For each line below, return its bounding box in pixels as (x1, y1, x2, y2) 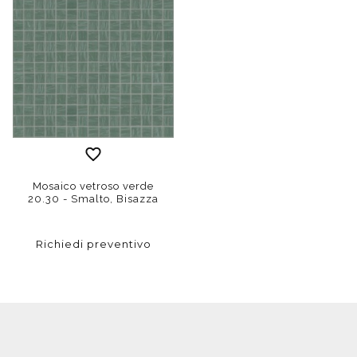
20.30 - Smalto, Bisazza (28, 192, 159, 205)
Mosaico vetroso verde (33, 179, 154, 192)
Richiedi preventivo (35, 237, 151, 250)
